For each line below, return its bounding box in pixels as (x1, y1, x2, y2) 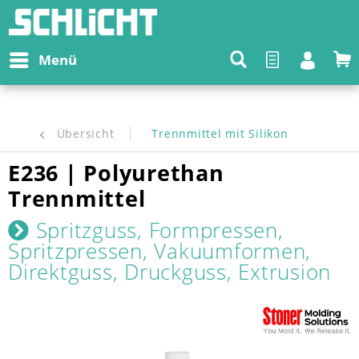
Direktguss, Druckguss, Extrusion (8, 257, 331, 286)
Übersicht (56, 126, 115, 141)
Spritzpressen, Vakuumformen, (8, 236, 311, 265)
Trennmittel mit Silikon (151, 126, 288, 141)
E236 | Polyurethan (8, 158, 224, 188)
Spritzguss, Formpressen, (29, 216, 284, 244)
